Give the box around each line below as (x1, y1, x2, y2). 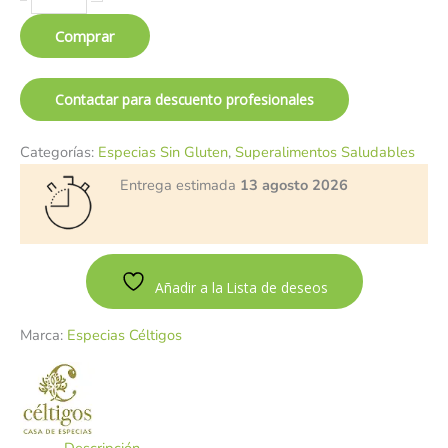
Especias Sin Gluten (98, 142, 228, 163)
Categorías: (20, 142, 98, 163)
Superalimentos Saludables (235, 142, 415, 163)
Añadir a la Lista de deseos (154, 278, 328, 298)
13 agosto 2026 (240, 175, 348, 196)
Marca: (20, 325, 67, 346)
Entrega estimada (120, 175, 240, 196)
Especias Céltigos (67, 325, 182, 346)
